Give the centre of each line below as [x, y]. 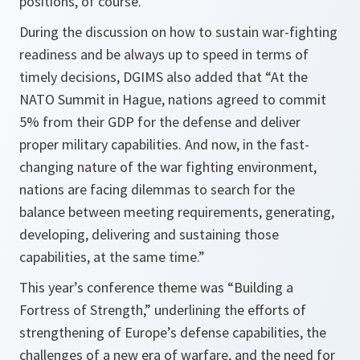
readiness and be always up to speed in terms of [164, 54]
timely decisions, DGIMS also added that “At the [164, 76]
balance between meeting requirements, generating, [177, 211]
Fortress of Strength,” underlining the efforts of [163, 309]
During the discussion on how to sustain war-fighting [178, 31]
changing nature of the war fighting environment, [168, 166]
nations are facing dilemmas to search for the [157, 189]
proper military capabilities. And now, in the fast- [164, 144]
